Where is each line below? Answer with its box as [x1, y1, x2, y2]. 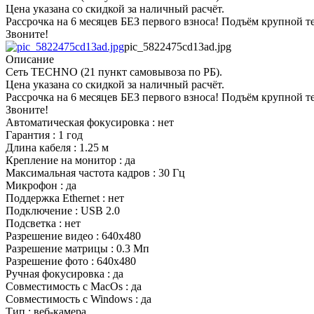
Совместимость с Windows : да [6, 292, 151, 305]
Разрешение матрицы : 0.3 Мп [6, 242, 149, 254]
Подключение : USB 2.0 [6, 204, 120, 217]
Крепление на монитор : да [6, 153, 135, 166]
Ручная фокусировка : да [6, 267, 123, 280]
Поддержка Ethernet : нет [6, 191, 124, 204]
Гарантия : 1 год [6, 128, 83, 141]
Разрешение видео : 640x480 [6, 229, 141, 242]
